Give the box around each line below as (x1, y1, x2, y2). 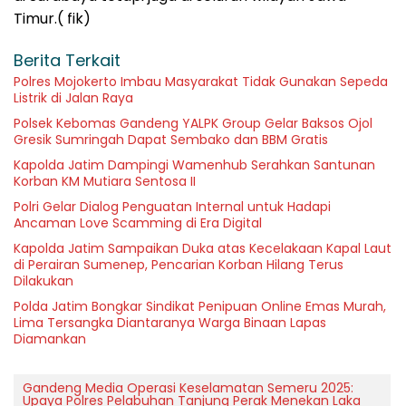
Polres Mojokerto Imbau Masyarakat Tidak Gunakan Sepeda (14, 72, 388, 92)
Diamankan (14, 330, 86, 349)
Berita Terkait (14, 49, 121, 72)
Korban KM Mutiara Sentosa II (14, 172, 196, 191)
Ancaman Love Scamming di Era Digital (14, 214, 262, 233)
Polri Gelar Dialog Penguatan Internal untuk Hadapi (14, 198, 331, 217)
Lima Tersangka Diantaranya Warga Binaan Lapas (14, 314, 326, 333)
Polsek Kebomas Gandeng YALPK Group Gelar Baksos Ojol (14, 114, 372, 133)
